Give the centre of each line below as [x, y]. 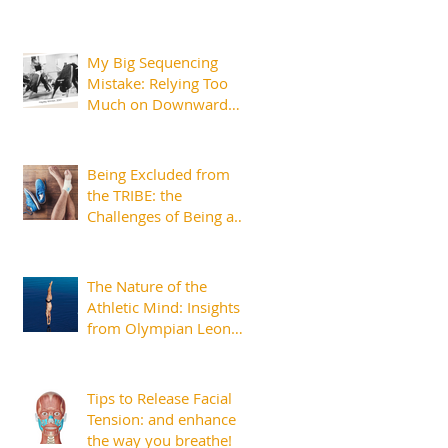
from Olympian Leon [159, 328]
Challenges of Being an [165, 216]
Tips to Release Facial [159, 398]
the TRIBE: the [134, 195]
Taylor [108, 349]
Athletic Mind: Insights [163, 307]
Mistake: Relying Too [157, 83]
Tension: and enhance [161, 419]
